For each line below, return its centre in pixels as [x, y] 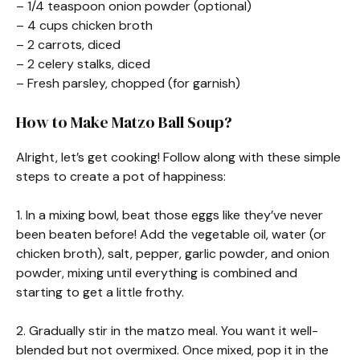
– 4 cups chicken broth [84, 25]
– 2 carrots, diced [68, 45]
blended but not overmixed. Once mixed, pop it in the [172, 350]
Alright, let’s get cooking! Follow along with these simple [178, 157]
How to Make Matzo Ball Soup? [124, 122]
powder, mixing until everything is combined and [157, 273]
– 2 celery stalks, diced [83, 64]
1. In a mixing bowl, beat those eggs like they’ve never [170, 215]
